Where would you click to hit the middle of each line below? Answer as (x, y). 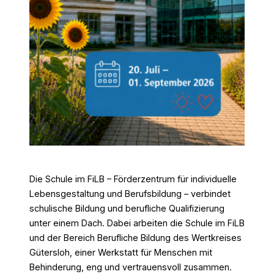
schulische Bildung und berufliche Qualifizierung (127, 209)
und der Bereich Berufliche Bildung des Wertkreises (135, 238)
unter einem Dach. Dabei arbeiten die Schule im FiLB (137, 223)
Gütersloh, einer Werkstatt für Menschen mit (121, 253)
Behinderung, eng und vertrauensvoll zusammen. (131, 267)
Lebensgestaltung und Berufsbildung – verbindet (130, 194)
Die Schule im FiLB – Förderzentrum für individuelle (133, 179)
